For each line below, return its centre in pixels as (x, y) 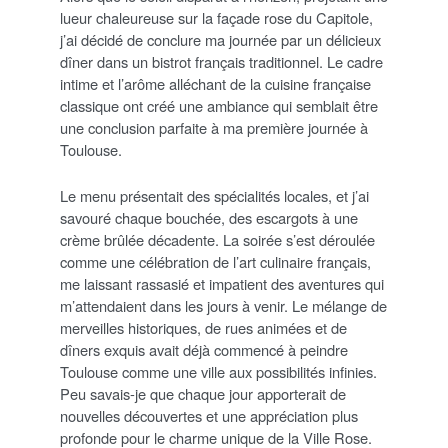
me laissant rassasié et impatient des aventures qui (222, 283)
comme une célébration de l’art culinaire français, (215, 261)
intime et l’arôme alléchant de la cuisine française (215, 83)
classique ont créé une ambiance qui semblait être (219, 105)
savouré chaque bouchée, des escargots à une (209, 217)
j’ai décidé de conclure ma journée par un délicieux (220, 39)
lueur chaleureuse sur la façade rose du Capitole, (216, 17)
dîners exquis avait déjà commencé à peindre (204, 349)
